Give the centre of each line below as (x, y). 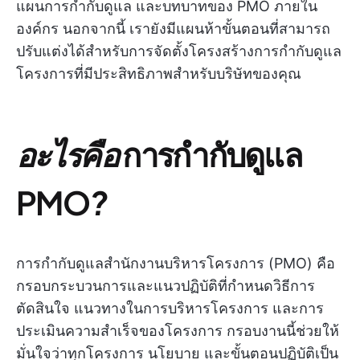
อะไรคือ (70, 154)
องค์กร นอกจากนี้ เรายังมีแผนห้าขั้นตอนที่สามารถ (173, 29)
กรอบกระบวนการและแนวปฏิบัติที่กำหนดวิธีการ (166, 286)
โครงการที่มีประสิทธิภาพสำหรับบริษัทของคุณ (159, 74)
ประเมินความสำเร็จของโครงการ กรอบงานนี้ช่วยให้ (178, 331)
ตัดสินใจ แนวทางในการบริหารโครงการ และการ (170, 308)
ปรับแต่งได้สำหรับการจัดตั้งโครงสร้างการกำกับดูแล (179, 51)
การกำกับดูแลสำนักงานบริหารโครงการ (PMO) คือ (176, 263)
